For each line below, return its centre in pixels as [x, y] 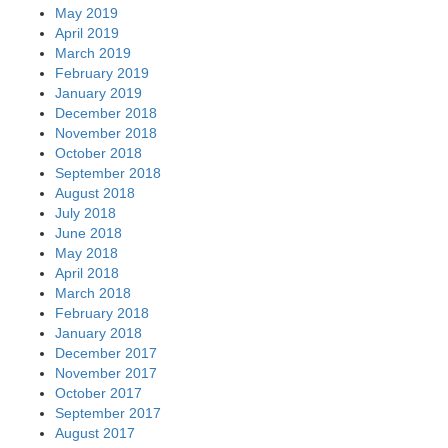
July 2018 [85, 213]
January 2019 [98, 93]
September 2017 [108, 413]
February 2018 [102, 313]
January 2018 [98, 333]
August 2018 [95, 193]
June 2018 [88, 233]
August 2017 [95, 433]
